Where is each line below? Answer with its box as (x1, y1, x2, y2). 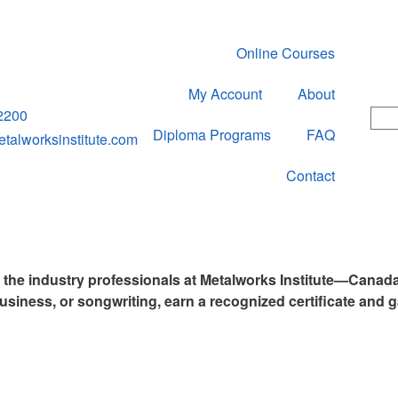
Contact (286, 165, 335, 186)
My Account (188, 84, 262, 104)
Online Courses (236, 43, 335, 63)
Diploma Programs (153, 124, 271, 145)
